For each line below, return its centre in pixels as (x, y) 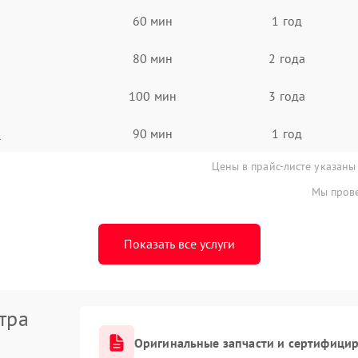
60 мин (153, 20)
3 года (287, 95)
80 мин (153, 58)
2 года (287, 58)
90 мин (153, 133)
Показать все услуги (179, 244)
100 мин (153, 95)
